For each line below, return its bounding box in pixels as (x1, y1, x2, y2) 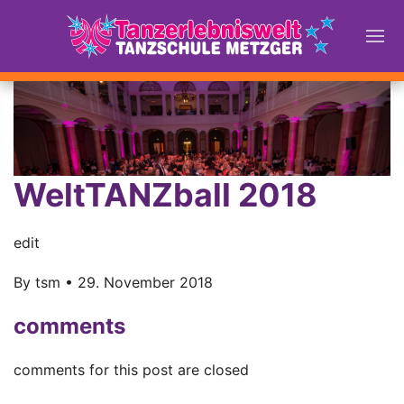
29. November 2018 (78, 272, 213, 291)
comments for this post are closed (14, 360, 249, 379)
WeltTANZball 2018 (14, 174, 317, 215)
